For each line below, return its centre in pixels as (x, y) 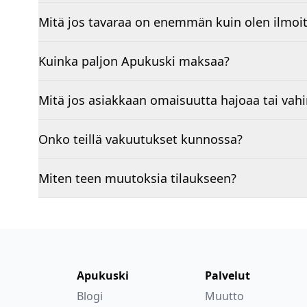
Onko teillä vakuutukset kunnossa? (140, 139)
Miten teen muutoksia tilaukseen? (137, 179)
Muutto (224, 296)
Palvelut (227, 276)
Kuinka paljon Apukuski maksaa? (134, 61)
